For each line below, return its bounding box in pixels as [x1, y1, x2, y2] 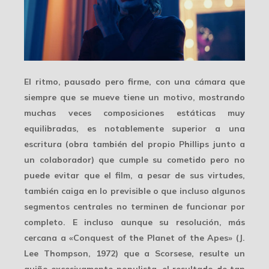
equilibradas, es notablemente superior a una [24, 123, 245, 134]
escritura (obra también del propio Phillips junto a [24, 139, 245, 150]
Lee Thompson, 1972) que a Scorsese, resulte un [24, 248, 245, 259]
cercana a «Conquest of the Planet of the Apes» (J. [24, 232, 245, 244]
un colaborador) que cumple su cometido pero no [24, 154, 245, 166]
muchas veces [24, 107, 103, 119]
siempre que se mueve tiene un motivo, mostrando [24, 92, 245, 103]
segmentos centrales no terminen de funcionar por [24, 201, 245, 213]
